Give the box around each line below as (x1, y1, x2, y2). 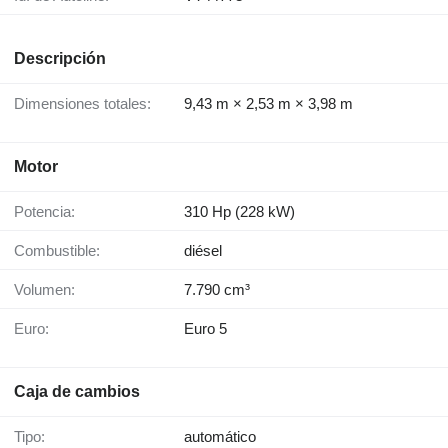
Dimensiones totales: (25, 95, 151, 113)
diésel (184, 242, 222, 260)
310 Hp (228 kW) (184, 203, 295, 221)
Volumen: (23, 281, 75, 299)
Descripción (14, 50, 106, 68)
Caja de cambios (14, 383, 140, 401)
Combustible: (25, 242, 100, 260)
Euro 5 (184, 320, 227, 338)
